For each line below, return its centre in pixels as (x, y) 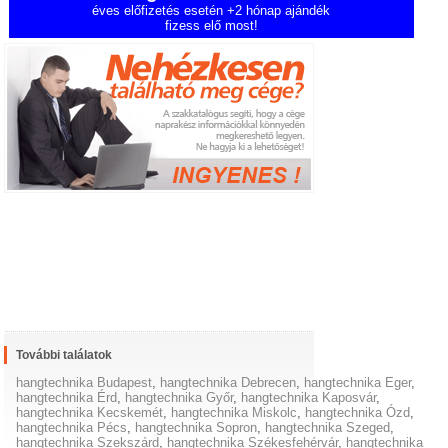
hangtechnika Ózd (358, 413)
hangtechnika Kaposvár (309, 398)
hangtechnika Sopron (196, 428)
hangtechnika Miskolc (234, 413)
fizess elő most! (211, 26)
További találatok (64, 355)
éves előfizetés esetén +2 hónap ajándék (211, 11)
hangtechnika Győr (179, 398)
